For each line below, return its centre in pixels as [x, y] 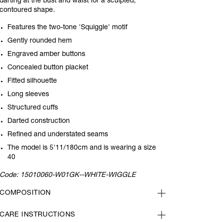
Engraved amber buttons [47, 55]
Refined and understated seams [58, 135]
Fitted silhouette [33, 81]
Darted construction [39, 121]
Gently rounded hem [40, 41]
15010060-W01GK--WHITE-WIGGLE [78, 175]
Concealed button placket [48, 68]
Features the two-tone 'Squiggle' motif [68, 28]
